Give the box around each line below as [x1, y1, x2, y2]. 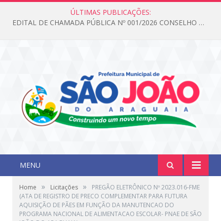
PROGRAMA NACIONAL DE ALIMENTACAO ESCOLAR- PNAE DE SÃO [19, 210, 202, 219]
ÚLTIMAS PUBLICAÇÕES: [70, 7, 151, 17]
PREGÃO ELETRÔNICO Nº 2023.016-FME [92, 183, 200, 192]
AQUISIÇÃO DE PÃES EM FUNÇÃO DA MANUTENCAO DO [19, 201, 174, 210]
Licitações [50, 183, 78, 192]
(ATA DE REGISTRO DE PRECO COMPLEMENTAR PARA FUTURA [19, 192, 187, 201]
